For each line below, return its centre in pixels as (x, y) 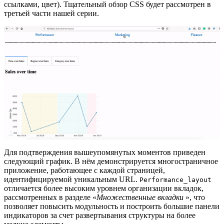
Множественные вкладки (140, 197)
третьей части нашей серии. (51, 13)
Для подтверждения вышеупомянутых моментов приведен (105, 152)
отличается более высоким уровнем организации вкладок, (104, 188)
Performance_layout (175, 179)
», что (194, 197)
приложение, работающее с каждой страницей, (84, 170)
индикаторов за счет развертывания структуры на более (100, 215)
